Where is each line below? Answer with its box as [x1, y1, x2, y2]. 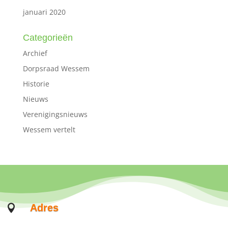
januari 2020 [22, 7, 66, 17]
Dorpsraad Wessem [22, 64, 90, 74]
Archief [22, 48, 47, 59]
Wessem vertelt [22, 125, 75, 135]
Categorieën [22, 33, 73, 43]
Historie [22, 79, 49, 89]
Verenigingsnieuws [22, 109, 88, 120]
